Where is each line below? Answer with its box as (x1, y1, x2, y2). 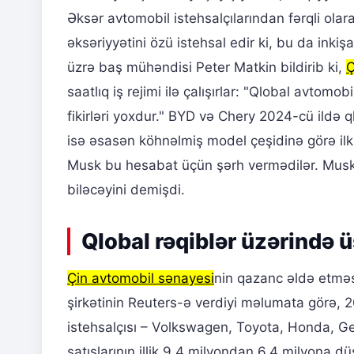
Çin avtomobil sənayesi (67, 270, 214, 287)
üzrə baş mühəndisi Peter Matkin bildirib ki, (67, 59, 346, 76)
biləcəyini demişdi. (67, 182, 185, 198)
